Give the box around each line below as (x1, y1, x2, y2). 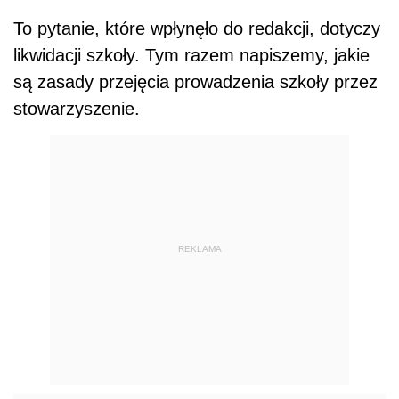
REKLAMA (177, 243, 222, 254)
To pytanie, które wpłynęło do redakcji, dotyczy (13, 19, 380, 39)
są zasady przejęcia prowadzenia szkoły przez (13, 72, 378, 93)
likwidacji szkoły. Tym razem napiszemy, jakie (13, 45, 370, 66)
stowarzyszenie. (13, 99, 140, 119)
